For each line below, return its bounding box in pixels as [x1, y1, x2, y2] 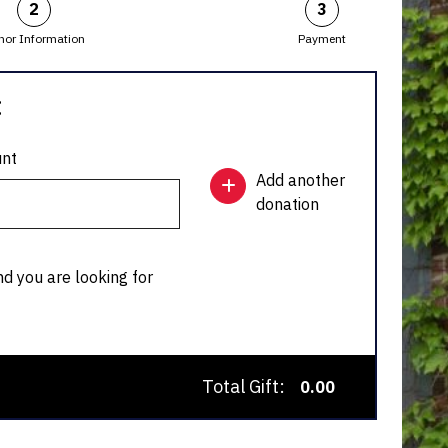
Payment [298, 31, 346, 47]
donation [256, 194, 319, 215]
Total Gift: [202, 375, 285, 399]
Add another [256, 170, 345, 191]
